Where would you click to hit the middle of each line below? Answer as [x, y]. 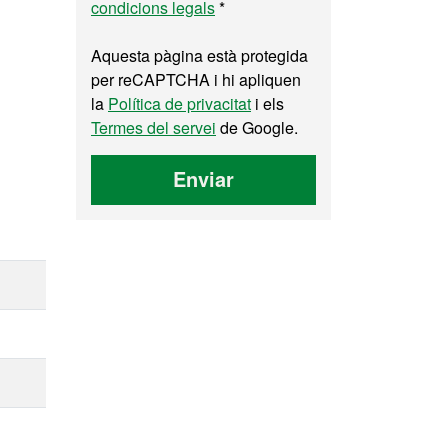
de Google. [257, 127]
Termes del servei [153, 127]
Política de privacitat [179, 103]
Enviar [203, 178]
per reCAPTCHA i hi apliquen [196, 79]
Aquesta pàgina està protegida [199, 55]
